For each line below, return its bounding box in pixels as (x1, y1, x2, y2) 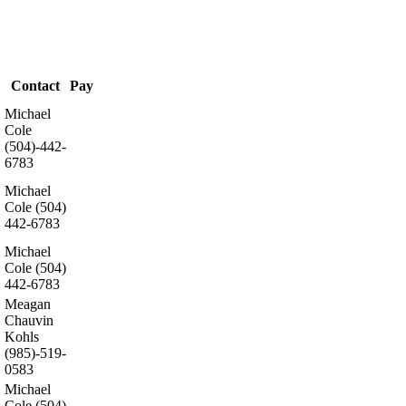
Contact (11, 77, 60, 93)
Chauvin (5, 312, 53, 328)
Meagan (5, 295, 51, 312)
